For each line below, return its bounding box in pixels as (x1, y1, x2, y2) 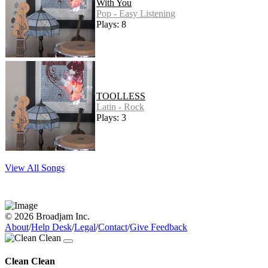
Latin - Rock (96, 101, 144, 112)
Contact (98, 221, 127, 232)
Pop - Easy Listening (96, 8, 175, 19)
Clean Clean (5, 255, 55, 266)
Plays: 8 (96, 19, 126, 29)
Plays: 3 (96, 112, 126, 123)
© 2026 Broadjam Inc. (5, 211, 90, 221)
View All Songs (5, 162, 65, 173)
